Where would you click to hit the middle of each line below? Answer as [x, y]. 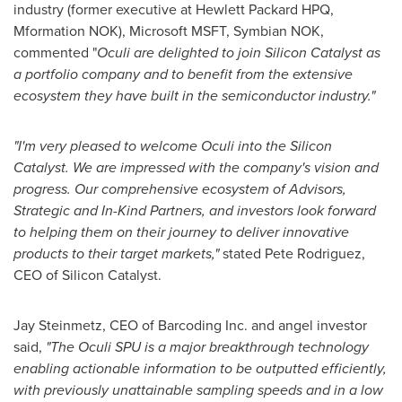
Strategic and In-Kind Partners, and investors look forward [195, 210]
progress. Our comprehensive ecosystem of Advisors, [180, 189]
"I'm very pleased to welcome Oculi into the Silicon [173, 146]
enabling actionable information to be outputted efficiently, [200, 368]
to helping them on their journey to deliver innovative [181, 232]
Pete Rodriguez [313, 253]
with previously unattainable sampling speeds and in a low [198, 390]
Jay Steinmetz [58, 325]
